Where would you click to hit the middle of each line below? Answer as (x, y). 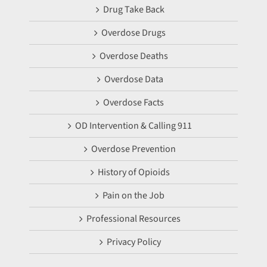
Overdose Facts (133, 102)
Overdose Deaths (133, 56)
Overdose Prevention (133, 149)
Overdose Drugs (133, 32)
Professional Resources (133, 218)
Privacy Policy (133, 242)
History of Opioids (133, 172)
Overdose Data (133, 79)
